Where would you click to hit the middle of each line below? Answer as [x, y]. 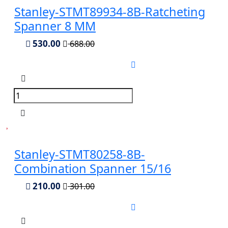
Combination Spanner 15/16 [93, 168]
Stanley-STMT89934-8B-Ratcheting [110, 11]
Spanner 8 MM [55, 26]
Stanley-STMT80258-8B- [80, 154]
